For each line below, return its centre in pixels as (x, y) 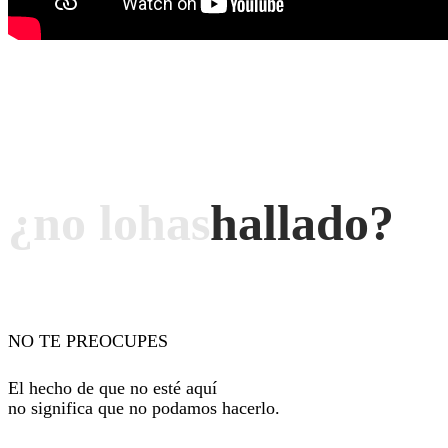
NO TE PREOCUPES (88, 340)
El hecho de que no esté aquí (112, 387)
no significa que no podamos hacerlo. (144, 407)
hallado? (302, 223)
